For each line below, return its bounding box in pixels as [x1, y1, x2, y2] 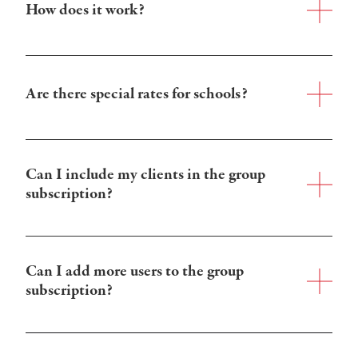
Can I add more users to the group [26, 261, 244, 283]
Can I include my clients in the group [26, 164, 265, 186]
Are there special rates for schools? [26, 83, 248, 105]
